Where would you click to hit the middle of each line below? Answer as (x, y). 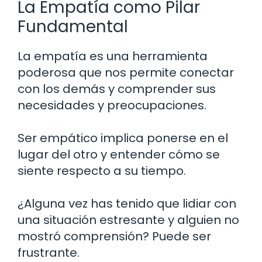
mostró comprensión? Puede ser (114, 237)
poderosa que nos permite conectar (126, 73)
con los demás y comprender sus (117, 89)
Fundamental (73, 27)
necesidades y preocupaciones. (112, 106)
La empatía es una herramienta (113, 56)
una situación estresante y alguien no (128, 220)
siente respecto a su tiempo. (102, 171)
